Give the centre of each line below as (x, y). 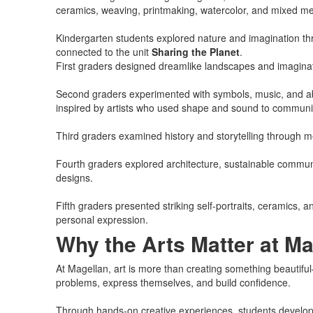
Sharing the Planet (195, 52)
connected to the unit (103, 52)
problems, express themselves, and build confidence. (173, 282)
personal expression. (102, 219)
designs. (74, 177)
